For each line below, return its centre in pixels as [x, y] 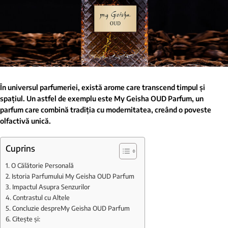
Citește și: [26, 219]
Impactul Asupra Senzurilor [51, 187]
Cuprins [20, 148]
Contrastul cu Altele [41, 197]
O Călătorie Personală [42, 165]
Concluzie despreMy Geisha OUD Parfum [71, 208]
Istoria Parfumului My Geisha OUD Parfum [73, 176]
